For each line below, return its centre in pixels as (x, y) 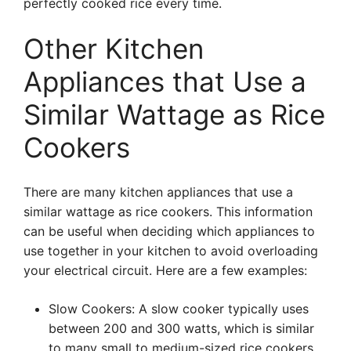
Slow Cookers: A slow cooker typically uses (179, 309)
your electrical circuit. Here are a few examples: (165, 270)
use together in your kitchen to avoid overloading (171, 251)
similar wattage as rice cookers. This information (168, 212)
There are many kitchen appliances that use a (158, 192)
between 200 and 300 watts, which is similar (181, 328)
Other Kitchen (114, 49)
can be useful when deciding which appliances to (169, 231)
